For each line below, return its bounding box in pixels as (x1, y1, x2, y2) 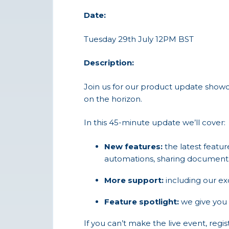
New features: (104, 141, 165, 151)
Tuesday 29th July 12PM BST (84, 34, 194, 44)
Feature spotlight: (104, 196, 181, 207)
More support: (104, 175, 166, 185)
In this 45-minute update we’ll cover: (84, 118, 225, 127)
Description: (84, 58, 134, 67)
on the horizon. (84, 94, 142, 104)
